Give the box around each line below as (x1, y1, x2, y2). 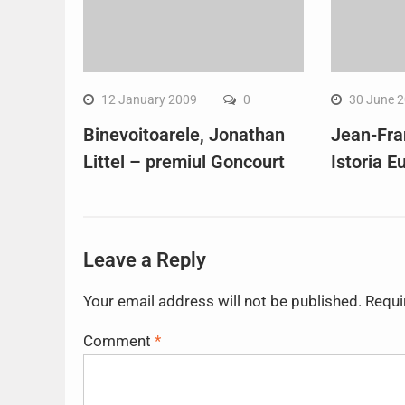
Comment (83, 332, 155, 351)
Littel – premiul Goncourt (83, 151, 285, 174)
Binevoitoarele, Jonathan (83, 124, 285, 146)
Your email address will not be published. (83, 292, 362, 311)
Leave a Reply (83, 249, 206, 272)
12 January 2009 (101, 92, 197, 108)
